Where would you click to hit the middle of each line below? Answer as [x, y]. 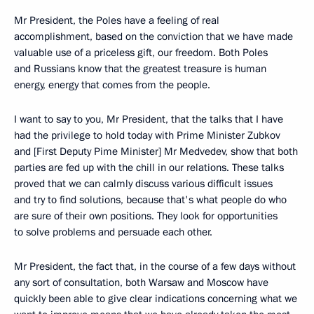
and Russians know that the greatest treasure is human [140, 69]
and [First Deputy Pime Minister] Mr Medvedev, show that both [156, 151]
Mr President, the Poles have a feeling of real [117, 20]
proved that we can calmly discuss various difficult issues [143, 184]
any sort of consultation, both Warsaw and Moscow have [141, 282]
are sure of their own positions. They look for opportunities [146, 216]
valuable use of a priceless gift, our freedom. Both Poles [141, 53]
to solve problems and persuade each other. [113, 232]
